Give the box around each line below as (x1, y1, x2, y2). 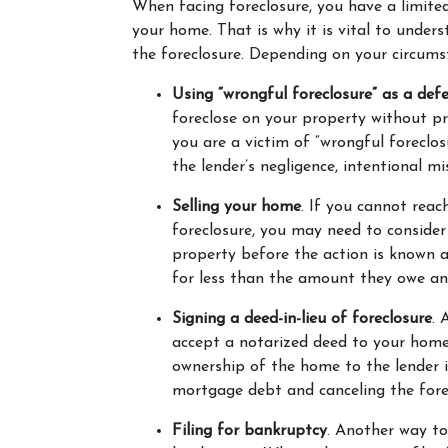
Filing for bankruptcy (172, 423, 327, 439)
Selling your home (172, 199, 301, 215)
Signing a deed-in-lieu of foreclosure (172, 311, 432, 327)
